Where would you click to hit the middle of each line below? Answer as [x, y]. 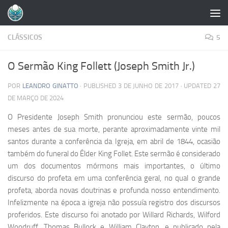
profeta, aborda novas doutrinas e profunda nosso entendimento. [114, 190]
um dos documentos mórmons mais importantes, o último [114, 166]
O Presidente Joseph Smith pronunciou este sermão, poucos [114, 117]
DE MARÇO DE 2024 [36, 98]
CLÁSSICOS [25, 37]
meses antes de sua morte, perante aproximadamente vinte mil [114, 129]
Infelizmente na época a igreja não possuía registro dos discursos [114, 203]
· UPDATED [196, 86]
